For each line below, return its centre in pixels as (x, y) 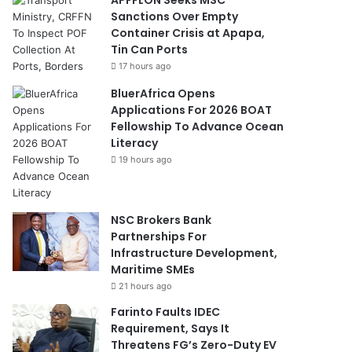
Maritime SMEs (153, 269)
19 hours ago (146, 159)
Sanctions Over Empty (175, 16)
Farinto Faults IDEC (166, 312)
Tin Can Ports (150, 49)
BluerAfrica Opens (163, 93)
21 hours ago (146, 286)
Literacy (135, 143)
